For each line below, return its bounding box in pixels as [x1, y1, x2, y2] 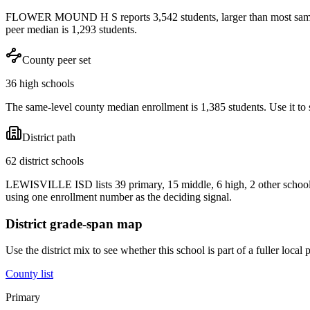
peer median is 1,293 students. [6, 23, 137, 35]
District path [22, 131, 75, 143]
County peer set [22, 53, 91, 66]
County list [6, 268, 53, 280]
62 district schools [6, 154, 84, 167]
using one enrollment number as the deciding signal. [6, 190, 232, 203]
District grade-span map [6, 216, 143, 231]
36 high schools [6, 77, 74, 89]
